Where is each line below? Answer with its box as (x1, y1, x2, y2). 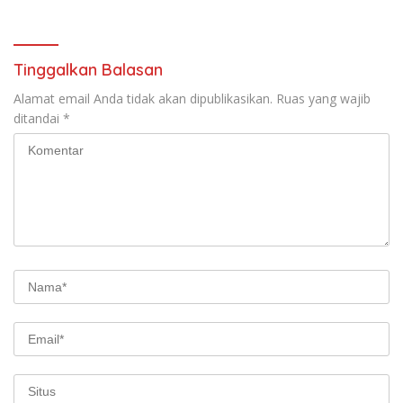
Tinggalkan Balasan (13, 59, 163, 80)
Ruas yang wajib (276, 90, 371, 107)
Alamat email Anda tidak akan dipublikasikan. (13, 90, 273, 107)
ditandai (13, 110, 63, 127)
